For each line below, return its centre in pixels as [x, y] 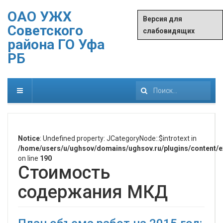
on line [29, 158]
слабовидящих [169, 31]
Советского [45, 31]
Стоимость [64, 173]
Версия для [163, 19]
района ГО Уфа [56, 45]
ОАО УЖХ [40, 17]
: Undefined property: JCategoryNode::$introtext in [118, 138]
